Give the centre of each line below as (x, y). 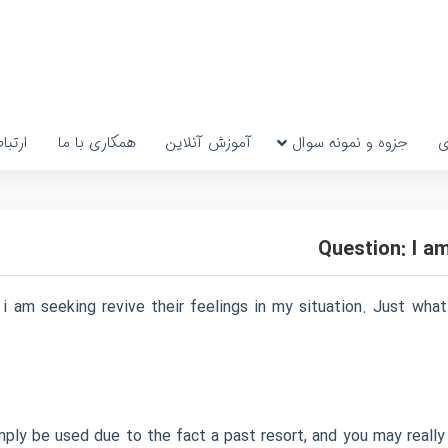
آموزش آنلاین (208, 143)
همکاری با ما (96, 143)
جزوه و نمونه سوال (349, 143)
